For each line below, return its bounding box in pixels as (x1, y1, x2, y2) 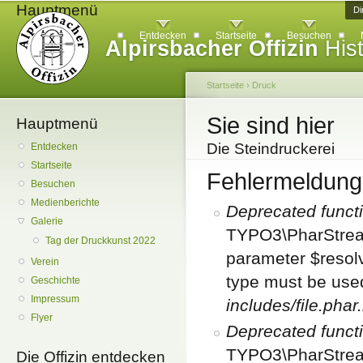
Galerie (31, 216, 64, 228)
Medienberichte (31, 197, 100, 209)
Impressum (31, 293, 80, 305)
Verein (31, 256, 60, 268)
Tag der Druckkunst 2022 (45, 235, 156, 247)
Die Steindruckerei (207, 139, 335, 157)
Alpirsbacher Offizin (105, 36, 318, 61)
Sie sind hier (207, 113, 335, 139)
